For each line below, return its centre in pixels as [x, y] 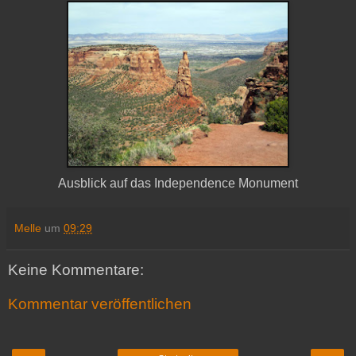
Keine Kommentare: [76, 269]
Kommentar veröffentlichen [100, 304]
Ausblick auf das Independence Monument [178, 183]
